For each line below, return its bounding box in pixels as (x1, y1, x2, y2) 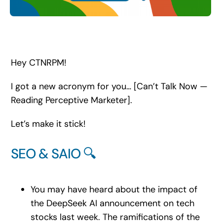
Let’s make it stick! (10, 117, 86, 130)
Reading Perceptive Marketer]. (10, 94, 132, 106)
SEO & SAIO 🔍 (10, 145, 96, 163)
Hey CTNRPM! (10, 56, 67, 69)
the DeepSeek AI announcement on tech (30, 197, 194, 209)
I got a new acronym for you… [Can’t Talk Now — (10, 80, 208, 92)
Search (9, 6, 30, 15)
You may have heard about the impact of (30, 183, 197, 195)
